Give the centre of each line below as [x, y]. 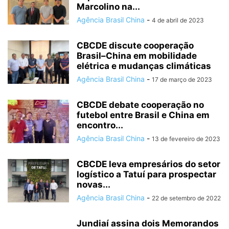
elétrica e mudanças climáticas [144, 66]
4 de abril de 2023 [178, 20]
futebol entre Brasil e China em [143, 115]
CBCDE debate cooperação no [140, 105]
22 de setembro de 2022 [186, 198]
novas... [94, 185]
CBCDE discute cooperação [135, 45]
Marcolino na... [108, 7]
